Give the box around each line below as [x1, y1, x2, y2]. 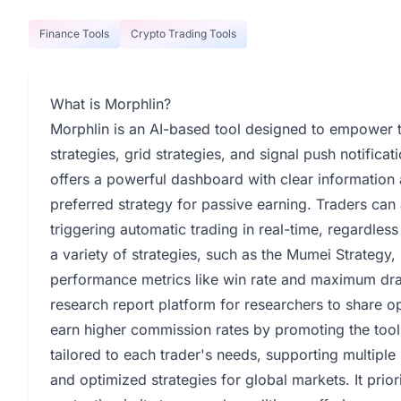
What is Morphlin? [50, 95, 171, 113]
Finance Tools [39, 27, 109, 40]
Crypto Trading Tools [131, 27, 236, 40]
